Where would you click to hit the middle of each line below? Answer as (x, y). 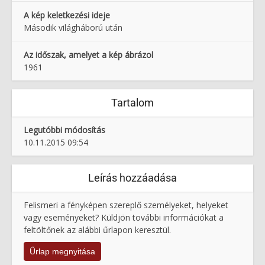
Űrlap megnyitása (62, 252)
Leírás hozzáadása (132, 178)
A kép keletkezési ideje (67, 15)
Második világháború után (73, 28)
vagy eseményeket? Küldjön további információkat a (124, 218)
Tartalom (132, 103)
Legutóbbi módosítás (64, 130)
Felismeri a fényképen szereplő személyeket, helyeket (126, 205)
